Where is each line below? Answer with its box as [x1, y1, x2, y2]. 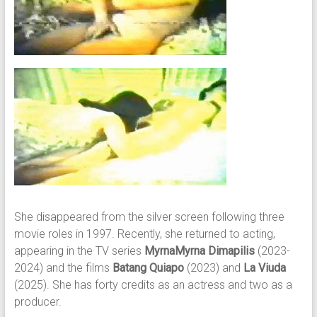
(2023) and [183, 261, 243, 275]
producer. [13, 295, 62, 309]
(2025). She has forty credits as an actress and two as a [13, 278, 292, 292]
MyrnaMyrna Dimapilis [144, 244, 255, 258]
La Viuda [243, 261, 286, 275]
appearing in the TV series [13, 244, 144, 258]
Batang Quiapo [112, 261, 184, 275]
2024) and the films [13, 261, 113, 275]
